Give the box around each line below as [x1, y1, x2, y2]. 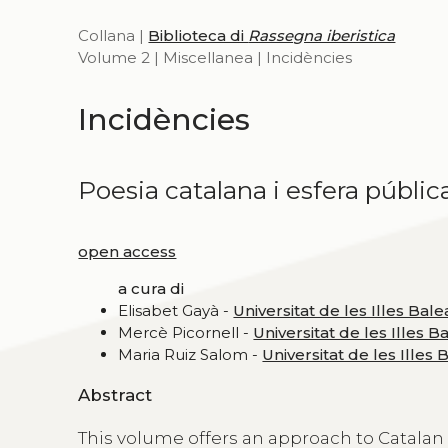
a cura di [118, 278, 185, 298]
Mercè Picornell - [118, 322, 254, 342]
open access [78, 241, 177, 261]
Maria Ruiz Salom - [118, 344, 263, 364]
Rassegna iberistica [248, 25, 396, 45]
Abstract [78, 385, 153, 406]
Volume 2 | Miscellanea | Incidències [78, 47, 353, 67]
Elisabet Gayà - [118, 300, 234, 320]
